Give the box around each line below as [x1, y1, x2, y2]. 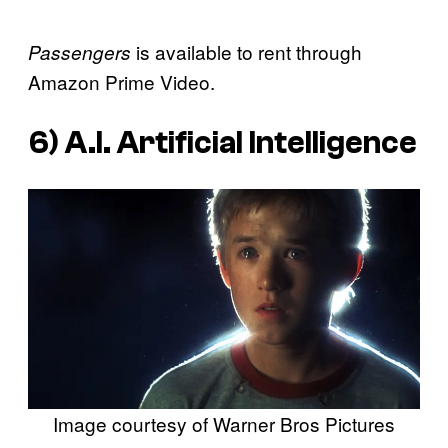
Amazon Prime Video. [28, 68, 215, 96]
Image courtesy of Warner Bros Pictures [53, 409, 395, 437]
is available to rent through [136, 38, 362, 66]
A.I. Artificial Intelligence [65, 124, 417, 161]
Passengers [28, 39, 136, 66]
